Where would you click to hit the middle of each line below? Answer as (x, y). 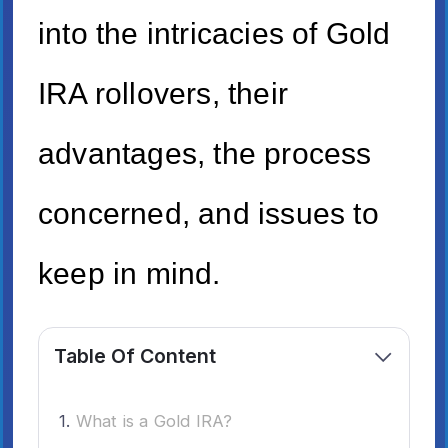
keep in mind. (129, 274)
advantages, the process (205, 154)
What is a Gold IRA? (154, 420)
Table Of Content (135, 355)
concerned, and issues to (208, 214)
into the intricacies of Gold (214, 34)
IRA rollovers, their (163, 94)
